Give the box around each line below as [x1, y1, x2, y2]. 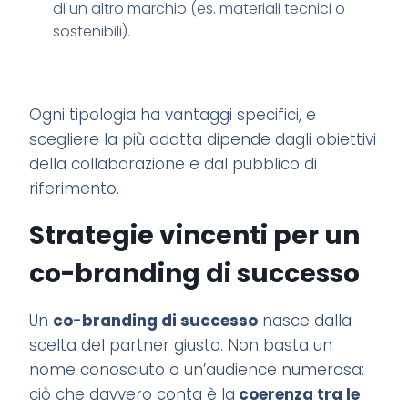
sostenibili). [52, 21, 130, 43]
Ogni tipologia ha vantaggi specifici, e [29, 103, 317, 126]
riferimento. [29, 177, 120, 199]
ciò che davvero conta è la [29, 382, 236, 405]
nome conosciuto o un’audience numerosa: [29, 358, 365, 381]
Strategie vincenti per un [29, 217, 361, 253]
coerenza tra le [235, 382, 361, 405]
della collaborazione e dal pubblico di [29, 152, 318, 175]
